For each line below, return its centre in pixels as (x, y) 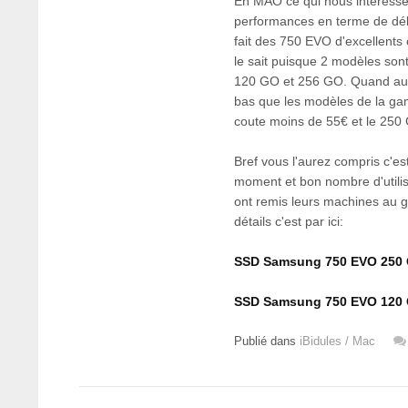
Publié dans (267, 341)
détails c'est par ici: (289, 221)
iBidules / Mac (337, 341)
